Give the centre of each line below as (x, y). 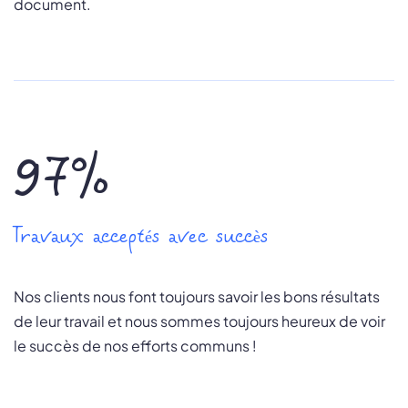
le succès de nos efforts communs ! (135, 346)
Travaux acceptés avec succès (141, 238)
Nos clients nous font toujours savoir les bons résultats (197, 297)
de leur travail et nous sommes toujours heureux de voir (199, 321)
